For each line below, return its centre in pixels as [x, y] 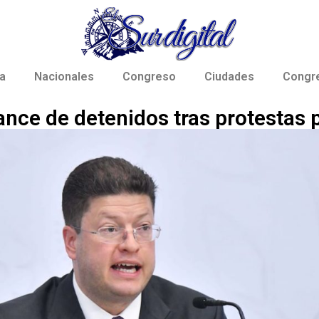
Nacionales [64, 77]
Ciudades [229, 77]
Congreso [149, 77]
